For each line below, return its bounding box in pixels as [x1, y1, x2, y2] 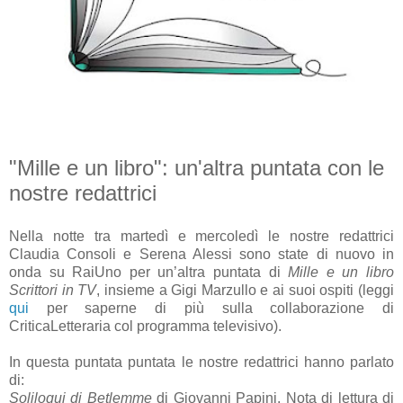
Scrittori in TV [9, 282, 97, 298]
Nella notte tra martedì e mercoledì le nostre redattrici [9, 228, 394, 244]
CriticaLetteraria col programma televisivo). [9, 318, 285, 334]
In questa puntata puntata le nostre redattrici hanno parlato [9, 354, 394, 370]
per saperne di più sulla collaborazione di [29, 300, 394, 316]
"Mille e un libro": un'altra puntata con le [9, 156, 384, 181]
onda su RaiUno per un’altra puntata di [9, 264, 289, 280]
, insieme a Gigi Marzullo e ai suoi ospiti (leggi [96, 282, 395, 298]
